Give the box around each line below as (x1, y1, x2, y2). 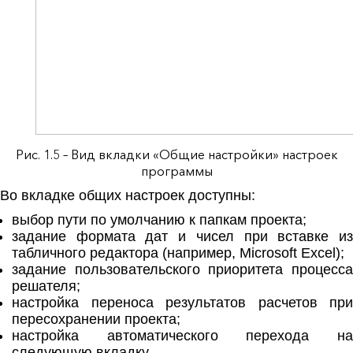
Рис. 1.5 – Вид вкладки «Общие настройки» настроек (15, 147, 338, 163)
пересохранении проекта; (12, 311, 180, 328)
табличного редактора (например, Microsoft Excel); (12, 245, 344, 262)
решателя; (12, 278, 80, 295)
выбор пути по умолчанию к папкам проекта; (12, 212, 307, 229)
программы (140, 163, 213, 180)
